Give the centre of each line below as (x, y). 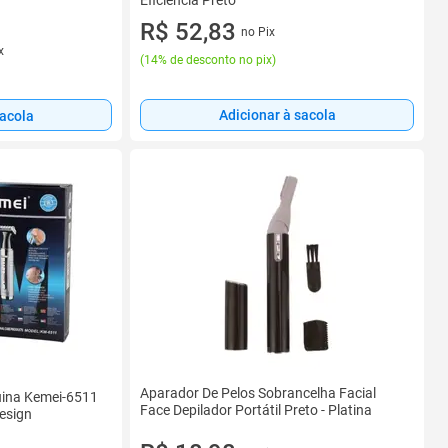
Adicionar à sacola (277, 115)
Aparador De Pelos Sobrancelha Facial (258, 393)
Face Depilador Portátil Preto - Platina (256, 410)
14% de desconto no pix (208, 60)
